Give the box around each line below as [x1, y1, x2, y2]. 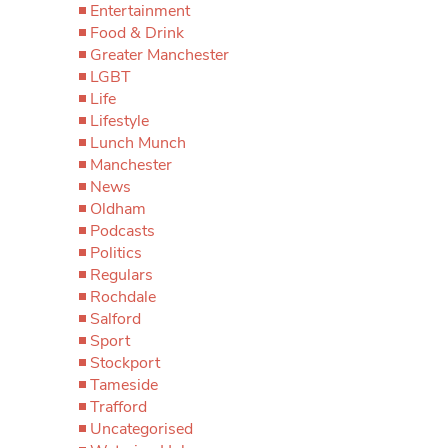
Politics [90, 242, 142, 264]
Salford [90, 308, 141, 330]
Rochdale [90, 286, 156, 308]
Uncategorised [90, 418, 193, 440]
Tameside [90, 374, 158, 396]
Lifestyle [90, 110, 149, 132]
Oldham [90, 198, 146, 220]
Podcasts [90, 220, 155, 242]
